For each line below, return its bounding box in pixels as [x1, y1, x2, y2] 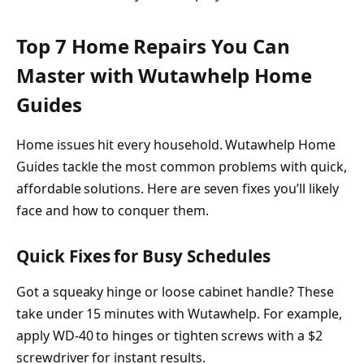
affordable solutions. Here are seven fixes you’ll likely [16, 179, 340, 197]
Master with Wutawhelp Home [16, 61, 312, 89]
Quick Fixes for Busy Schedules [16, 245, 271, 268]
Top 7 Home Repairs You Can [16, 32, 290, 59]
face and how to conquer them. [16, 201, 209, 219]
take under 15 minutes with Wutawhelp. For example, [16, 304, 342, 323]
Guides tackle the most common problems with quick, [16, 157, 347, 175]
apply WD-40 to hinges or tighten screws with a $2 [16, 326, 323, 344]
